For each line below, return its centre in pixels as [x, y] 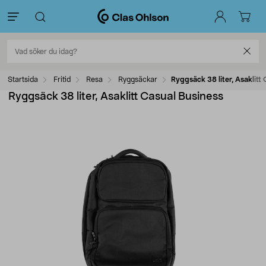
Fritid [62, 80]
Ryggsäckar [138, 80]
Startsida [23, 80]
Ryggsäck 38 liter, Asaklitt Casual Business [116, 97]
